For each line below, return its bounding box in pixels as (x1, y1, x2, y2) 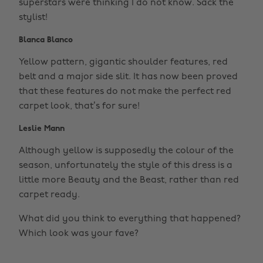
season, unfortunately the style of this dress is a (19, 161, 232, 170)
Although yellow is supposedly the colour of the (19, 146, 234, 156)
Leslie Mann (19, 124, 65, 133)
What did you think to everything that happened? (19, 214, 241, 224)
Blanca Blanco (19, 36, 73, 45)
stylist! (19, 13, 48, 22)
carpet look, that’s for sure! (19, 102, 140, 111)
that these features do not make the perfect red (19, 87, 231, 96)
